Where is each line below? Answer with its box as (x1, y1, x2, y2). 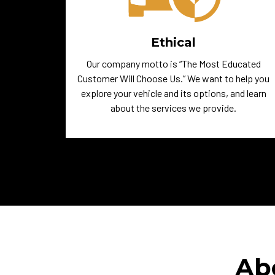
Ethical (151, 35, 196, 50)
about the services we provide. (110, 102, 237, 114)
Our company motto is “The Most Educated (86, 58, 261, 69)
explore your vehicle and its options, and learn (80, 87, 266, 99)
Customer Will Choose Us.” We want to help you (77, 72, 270, 84)
